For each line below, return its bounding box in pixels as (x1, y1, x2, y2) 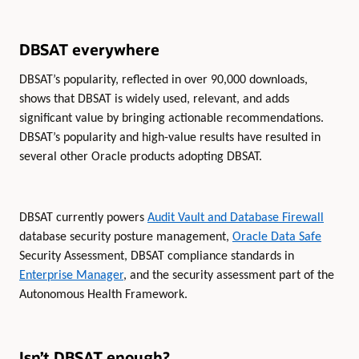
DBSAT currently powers (19, 212, 147, 225)
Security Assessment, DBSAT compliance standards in (19, 250, 294, 264)
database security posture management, (19, 231, 232, 244)
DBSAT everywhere (19, 39, 159, 60)
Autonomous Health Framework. (19, 288, 188, 302)
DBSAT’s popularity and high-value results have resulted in (19, 131, 321, 144)
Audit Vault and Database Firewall (147, 212, 324, 225)
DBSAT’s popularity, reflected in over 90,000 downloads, (19, 73, 308, 87)
